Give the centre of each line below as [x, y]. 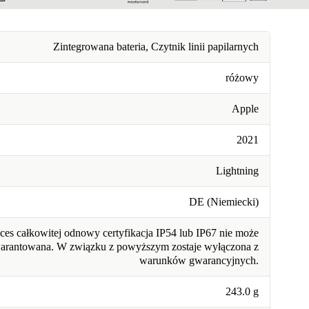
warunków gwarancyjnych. [199, 261]
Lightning [237, 171]
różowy [242, 78]
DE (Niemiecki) [224, 202]
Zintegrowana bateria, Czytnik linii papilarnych [156, 47]
